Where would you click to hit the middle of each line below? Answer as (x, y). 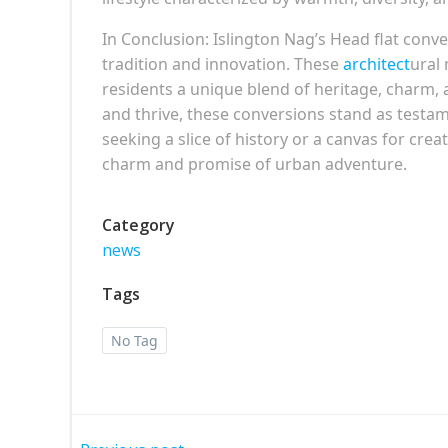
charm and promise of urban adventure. (254, 163)
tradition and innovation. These (222, 63)
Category (138, 224)
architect (376, 63)
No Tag (134, 340)
